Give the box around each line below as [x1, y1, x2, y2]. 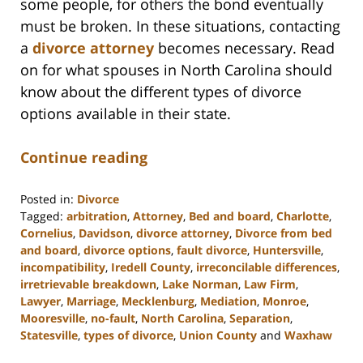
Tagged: [20, 207, 63, 224]
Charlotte [276, 207, 329, 224]
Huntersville [253, 241, 321, 258]
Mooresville [20, 310, 85, 326]
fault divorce [177, 241, 247, 258]
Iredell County [111, 258, 190, 275]
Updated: [19, 343, 70, 359]
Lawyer [20, 293, 61, 309]
